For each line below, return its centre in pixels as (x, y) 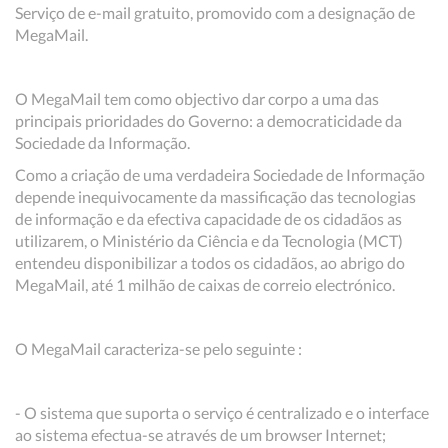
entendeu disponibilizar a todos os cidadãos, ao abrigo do (210, 262)
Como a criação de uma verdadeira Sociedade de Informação (220, 174)
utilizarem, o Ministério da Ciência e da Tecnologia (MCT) (209, 240)
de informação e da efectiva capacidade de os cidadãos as (208, 218)
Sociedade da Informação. (102, 142)
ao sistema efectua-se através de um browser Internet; (200, 434)
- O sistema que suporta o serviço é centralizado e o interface (222, 412)
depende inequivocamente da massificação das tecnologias (215, 196)
